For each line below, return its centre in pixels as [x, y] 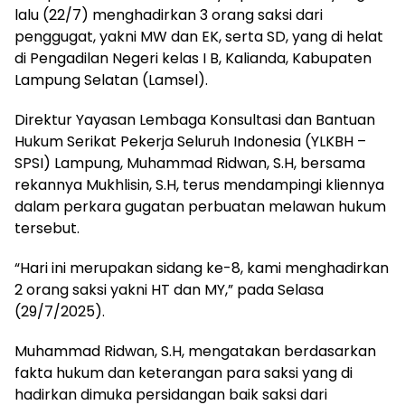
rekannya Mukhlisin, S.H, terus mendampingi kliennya [199, 185]
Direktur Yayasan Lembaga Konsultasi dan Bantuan [195, 120]
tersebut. [47, 229]
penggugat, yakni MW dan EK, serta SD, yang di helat [199, 37]
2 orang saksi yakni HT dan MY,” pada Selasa [169, 290]
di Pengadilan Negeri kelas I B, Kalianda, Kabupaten [193, 59]
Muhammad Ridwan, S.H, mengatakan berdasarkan [195, 352]
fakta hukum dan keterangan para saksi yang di [184, 373]
